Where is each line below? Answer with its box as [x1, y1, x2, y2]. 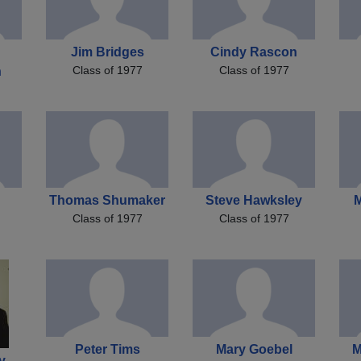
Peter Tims [74, 342, 140, 356]
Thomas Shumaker [49, 193, 165, 208]
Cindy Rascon [210, 44, 297, 59]
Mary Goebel [215, 342, 293, 356]
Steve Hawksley [205, 193, 302, 208]
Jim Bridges [70, 44, 144, 59]
